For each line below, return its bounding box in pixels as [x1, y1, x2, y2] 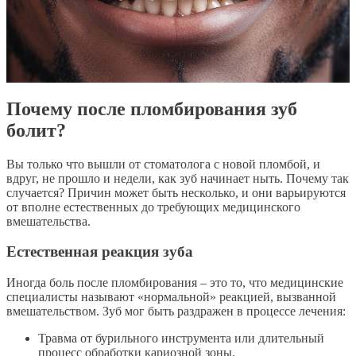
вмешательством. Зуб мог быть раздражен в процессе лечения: [6, 304, 346, 319]
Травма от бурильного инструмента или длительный [38, 331, 324, 346]
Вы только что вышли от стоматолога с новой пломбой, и [6, 157, 320, 171]
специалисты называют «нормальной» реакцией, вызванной [6, 290, 336, 304]
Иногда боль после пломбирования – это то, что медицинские [6, 276, 343, 290]
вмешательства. [6, 214, 91, 228]
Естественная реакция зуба [6, 243, 193, 261]
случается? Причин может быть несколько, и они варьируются [6, 185, 346, 199]
